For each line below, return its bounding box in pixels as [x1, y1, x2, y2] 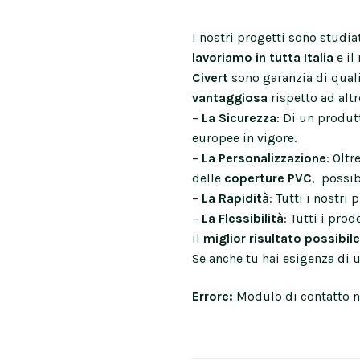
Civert [192, 69, 228, 85]
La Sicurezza [198, 109, 276, 125]
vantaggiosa [192, 89, 268, 105]
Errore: [192, 288, 233, 304]
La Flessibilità [202, 210, 284, 226]
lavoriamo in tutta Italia [192, 49, 333, 65]
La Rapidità [202, 190, 269, 206]
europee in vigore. [192, 129, 297, 145]
